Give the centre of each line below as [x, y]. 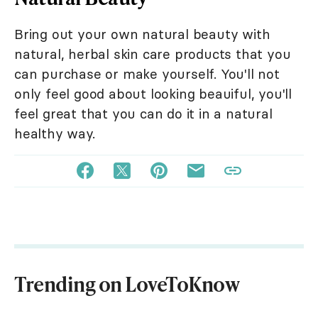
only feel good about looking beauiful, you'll [153, 93]
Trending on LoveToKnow [127, 283]
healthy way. [55, 133]
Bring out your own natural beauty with [142, 34]
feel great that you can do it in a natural [143, 113]
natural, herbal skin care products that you [153, 54]
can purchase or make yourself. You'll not [147, 73]
